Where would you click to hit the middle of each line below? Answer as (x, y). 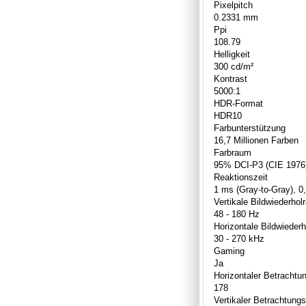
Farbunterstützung (250, 128)
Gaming (229, 251)
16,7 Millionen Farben (256, 140)
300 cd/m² (234, 66)
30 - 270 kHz (239, 238)
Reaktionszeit (241, 177)
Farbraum (233, 152)
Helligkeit (232, 54)
